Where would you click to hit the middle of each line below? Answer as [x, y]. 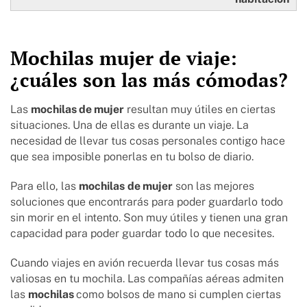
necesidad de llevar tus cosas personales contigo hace [148, 141]
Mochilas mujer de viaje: [124, 58]
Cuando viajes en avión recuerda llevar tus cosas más [145, 263]
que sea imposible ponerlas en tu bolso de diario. [133, 157]
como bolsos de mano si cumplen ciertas [179, 295]
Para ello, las [45, 186]
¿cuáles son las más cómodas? [152, 80]
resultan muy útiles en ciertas [200, 110]
